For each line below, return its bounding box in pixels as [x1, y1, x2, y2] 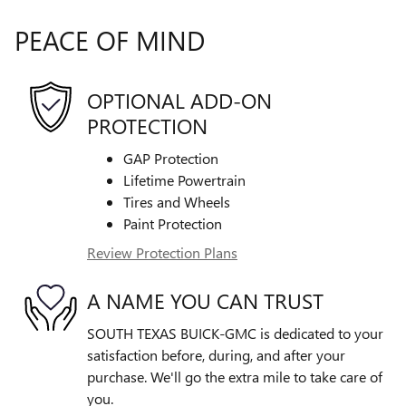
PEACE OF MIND [14, 22, 205, 59]
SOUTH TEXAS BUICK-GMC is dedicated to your [87, 324, 383, 343]
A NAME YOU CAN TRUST [87, 285, 324, 314]
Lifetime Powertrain [123, 170, 246, 190]
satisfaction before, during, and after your [87, 345, 345, 365]
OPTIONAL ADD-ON [87, 85, 272, 114]
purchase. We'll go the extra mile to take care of [87, 367, 382, 387]
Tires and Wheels [123, 192, 230, 212]
